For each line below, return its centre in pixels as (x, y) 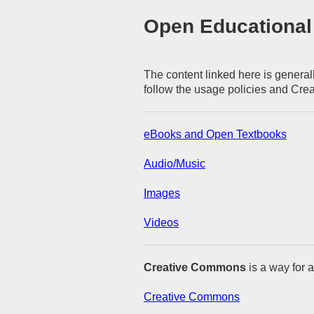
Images (162, 193)
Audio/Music (175, 163)
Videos (161, 222)
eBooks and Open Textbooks (215, 135)
